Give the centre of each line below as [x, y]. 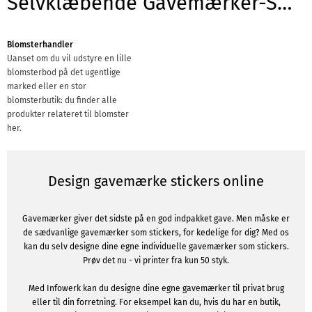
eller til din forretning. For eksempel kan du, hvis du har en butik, [156, 302]
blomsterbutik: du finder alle [62, 100]
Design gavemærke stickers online [156, 181]
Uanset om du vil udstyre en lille [69, 58]
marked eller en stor [47, 86]
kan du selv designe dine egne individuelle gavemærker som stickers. [156, 247]
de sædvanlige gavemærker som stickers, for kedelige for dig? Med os [156, 233]
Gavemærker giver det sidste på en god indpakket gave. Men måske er [156, 219]
